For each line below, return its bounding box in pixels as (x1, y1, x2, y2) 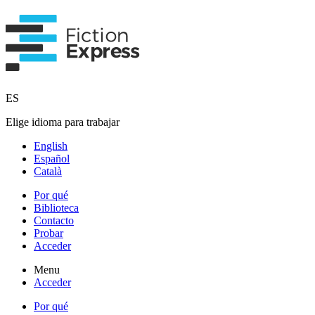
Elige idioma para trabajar (6, 115, 120, 128)
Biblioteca (34, 201, 79, 214)
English (34, 139, 67, 152)
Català (34, 165, 62, 177)
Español (34, 152, 70, 165)
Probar (34, 226, 63, 239)
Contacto (34, 214, 74, 226)
